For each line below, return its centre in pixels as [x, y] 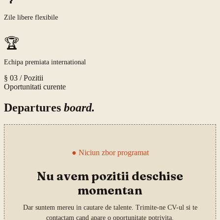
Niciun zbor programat [113, 152]
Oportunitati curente [35, 87]
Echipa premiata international [45, 62]
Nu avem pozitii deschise [110, 176]
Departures [34, 107]
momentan [110, 190]
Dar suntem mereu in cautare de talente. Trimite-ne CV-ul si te [110, 207]
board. [79, 107]
